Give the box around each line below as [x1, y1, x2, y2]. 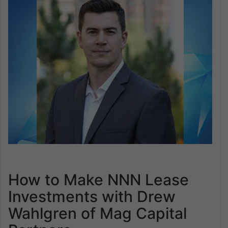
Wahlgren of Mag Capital [8, 204, 187, 223]
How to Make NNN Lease [8, 170, 189, 189]
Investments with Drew [8, 187, 176, 206]
